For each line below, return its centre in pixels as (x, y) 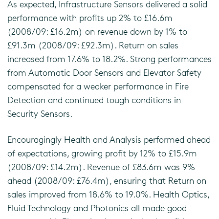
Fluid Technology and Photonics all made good (97, 208)
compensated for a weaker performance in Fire (98, 86)
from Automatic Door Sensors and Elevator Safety (104, 72)
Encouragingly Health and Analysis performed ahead (109, 139)
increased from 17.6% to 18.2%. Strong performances (109, 59)
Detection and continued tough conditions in (94, 100)
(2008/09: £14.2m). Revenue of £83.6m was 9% (101, 167)
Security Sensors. (40, 113)
